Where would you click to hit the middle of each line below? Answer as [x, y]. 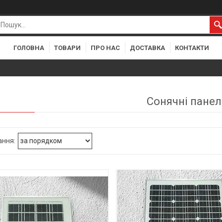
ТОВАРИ [67, 48]
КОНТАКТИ [192, 48]
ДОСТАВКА [147, 48]
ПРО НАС [105, 48]
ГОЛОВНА [28, 48]
